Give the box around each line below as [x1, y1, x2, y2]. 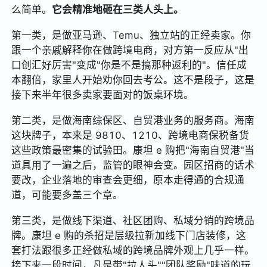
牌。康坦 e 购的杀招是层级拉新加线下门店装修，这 [11, 229, 247, 241]
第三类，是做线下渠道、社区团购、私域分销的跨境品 [11, 214, 255, 226]
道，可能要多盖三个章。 [11, 188, 123, 201]
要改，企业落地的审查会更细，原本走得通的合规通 [11, 173, 245, 186]
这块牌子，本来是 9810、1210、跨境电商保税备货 [11, 129, 250, 141]
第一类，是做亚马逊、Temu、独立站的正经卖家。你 [11, 29, 252, 42]
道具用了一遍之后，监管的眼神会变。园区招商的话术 [11, 159, 255, 171]
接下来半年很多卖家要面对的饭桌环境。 [11, 89, 194, 101]
